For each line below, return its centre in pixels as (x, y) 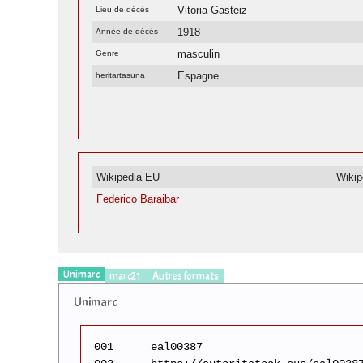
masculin (199, 53)
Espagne (199, 75)
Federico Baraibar (138, 199)
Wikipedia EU (128, 177)
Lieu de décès (123, 9)
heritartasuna (121, 75)
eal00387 (177, 346)
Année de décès (127, 31)
